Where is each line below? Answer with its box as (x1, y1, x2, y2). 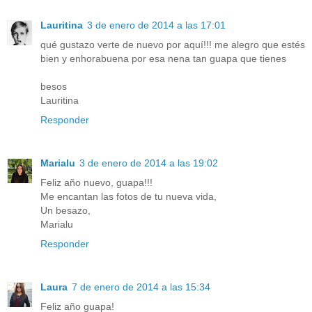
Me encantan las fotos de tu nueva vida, (40, 190, 217, 202)
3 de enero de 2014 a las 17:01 (87, 19, 226, 31)
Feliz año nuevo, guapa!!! (40, 176, 153, 188)
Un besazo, (40, 204, 91, 216)
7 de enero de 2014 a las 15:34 (72, 281, 210, 292)
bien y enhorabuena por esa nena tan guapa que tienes (40, 52, 286, 64)
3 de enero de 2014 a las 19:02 (79, 157, 218, 169)
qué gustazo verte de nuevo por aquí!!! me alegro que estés (40, 38, 305, 50)
